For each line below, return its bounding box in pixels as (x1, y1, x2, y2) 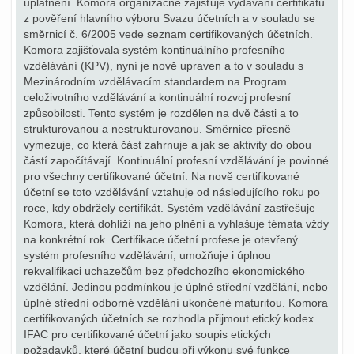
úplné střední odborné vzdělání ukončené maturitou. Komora (24, 296, 328, 309)
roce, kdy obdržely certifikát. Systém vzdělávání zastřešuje (24, 201, 315, 214)
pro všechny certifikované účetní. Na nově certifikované (24, 170, 299, 183)
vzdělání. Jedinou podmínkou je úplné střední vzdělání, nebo (24, 281, 328, 293)
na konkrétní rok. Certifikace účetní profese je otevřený (24, 233, 298, 246)
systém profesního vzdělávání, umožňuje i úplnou (24, 249, 271, 262)
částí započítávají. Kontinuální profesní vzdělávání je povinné (24, 154, 329, 167)
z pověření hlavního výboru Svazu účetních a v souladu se (24, 12, 315, 24)
